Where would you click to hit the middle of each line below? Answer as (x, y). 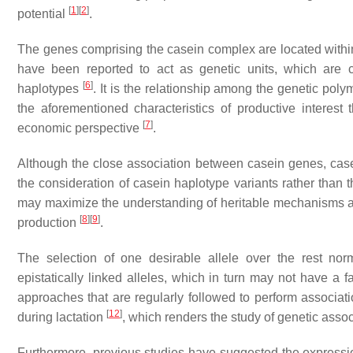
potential (43, 14)
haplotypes (50, 89)
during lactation (62, 317)
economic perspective (80, 128)
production (48, 223)
